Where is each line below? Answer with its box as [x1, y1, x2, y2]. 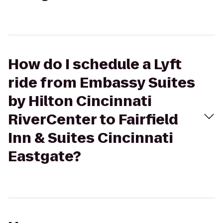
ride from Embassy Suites [8, 73, 195, 93]
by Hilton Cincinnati [8, 92, 152, 111]
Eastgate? [8, 147, 81, 166]
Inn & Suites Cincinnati [8, 128, 173, 148]
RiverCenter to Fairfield [8, 110, 178, 129]
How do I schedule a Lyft [8, 55, 182, 74]
